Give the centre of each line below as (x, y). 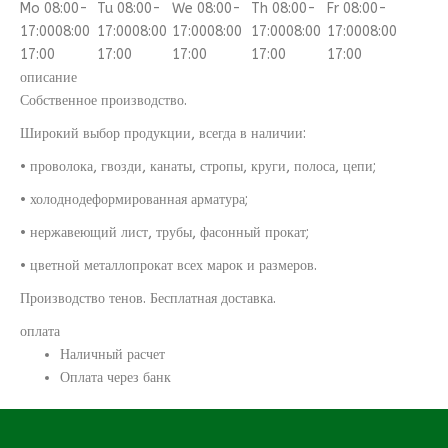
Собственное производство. (103, 100)
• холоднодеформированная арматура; (134, 199)
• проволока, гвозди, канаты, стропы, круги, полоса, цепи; (198, 166)
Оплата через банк (115, 377)
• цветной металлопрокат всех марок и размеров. (168, 265)
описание (48, 77)
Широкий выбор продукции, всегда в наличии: (163, 133)
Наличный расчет (112, 354)
